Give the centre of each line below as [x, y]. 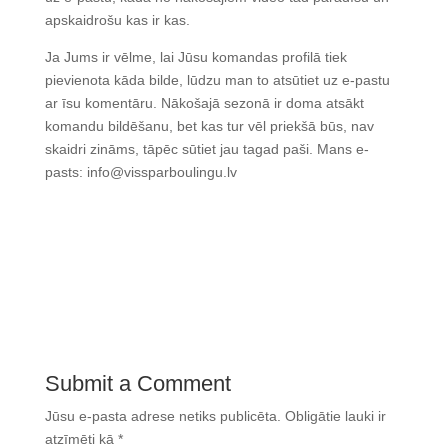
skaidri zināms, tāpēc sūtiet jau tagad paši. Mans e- [206, 149]
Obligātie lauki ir [335, 416]
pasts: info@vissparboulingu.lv [140, 172]
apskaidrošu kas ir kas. [117, 20]
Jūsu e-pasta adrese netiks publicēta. [162, 416]
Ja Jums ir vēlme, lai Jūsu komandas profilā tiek [195, 57]
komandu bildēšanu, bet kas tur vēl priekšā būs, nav [209, 126]
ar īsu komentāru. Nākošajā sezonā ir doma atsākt [204, 103]
